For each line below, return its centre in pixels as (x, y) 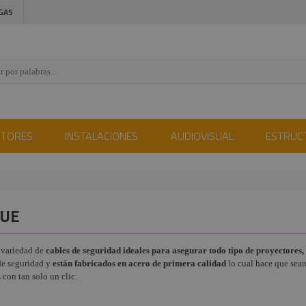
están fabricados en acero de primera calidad (139, 263)
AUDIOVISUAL (202, 136)
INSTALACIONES (102, 136)
